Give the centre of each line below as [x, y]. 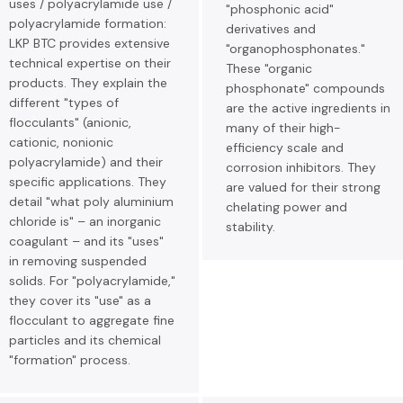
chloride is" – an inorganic [85, 221]
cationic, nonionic [61, 142]
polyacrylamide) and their [86, 162]
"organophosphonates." [296, 49]
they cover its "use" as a [80, 300]
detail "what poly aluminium [91, 201]
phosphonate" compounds [305, 88]
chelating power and [287, 207]
